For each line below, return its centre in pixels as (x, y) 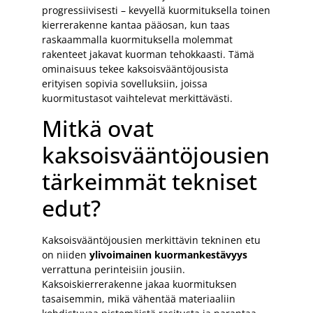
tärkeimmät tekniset (150, 181)
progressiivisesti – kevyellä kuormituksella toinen (156, 10)
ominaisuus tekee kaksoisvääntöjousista (135, 68)
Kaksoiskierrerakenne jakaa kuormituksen (139, 284)
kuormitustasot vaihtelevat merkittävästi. (137, 98)
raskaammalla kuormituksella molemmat (137, 39)
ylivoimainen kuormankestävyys (168, 254)
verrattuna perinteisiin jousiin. (114, 269)
